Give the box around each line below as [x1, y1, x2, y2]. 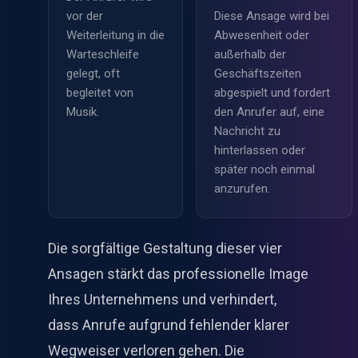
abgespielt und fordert [214, 85, 330, 100]
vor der [66, 8, 103, 23]
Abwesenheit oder [214, 27, 309, 42]
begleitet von [66, 85, 133, 100]
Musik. [66, 104, 99, 119]
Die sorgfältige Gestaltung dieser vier [48, 240, 282, 257]
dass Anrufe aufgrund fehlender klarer [48, 316, 289, 334]
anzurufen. [214, 181, 270, 196]
